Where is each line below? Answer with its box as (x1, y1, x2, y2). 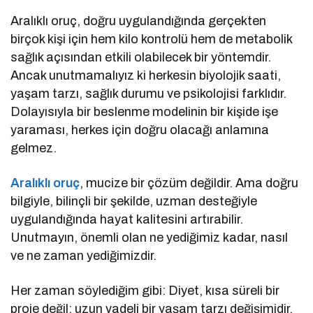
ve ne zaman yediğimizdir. (10, 248, 157, 263)
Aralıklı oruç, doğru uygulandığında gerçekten (10, 13, 267, 28)
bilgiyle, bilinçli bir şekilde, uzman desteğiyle (10, 194, 258, 208)
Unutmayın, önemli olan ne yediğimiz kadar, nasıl (10, 230, 289, 245)
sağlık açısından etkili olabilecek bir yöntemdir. (10, 50, 272, 64)
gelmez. (10, 140, 57, 155)
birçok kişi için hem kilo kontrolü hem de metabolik (10, 31, 293, 46)
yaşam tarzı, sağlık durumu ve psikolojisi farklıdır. (10, 86, 287, 101)
